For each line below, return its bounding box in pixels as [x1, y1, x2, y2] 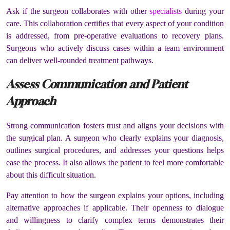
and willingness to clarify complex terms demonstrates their [6, 215, 224, 224]
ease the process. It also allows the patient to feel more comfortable [6, 158, 224, 167]
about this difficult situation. [6, 170, 96, 179]
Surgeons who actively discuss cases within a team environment [6, 44, 224, 53]
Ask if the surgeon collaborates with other [6, 7, 147, 16]
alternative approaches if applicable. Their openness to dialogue [6, 203, 224, 212]
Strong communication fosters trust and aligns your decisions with [6, 121, 224, 130]
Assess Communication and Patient [6, 78, 188, 91]
